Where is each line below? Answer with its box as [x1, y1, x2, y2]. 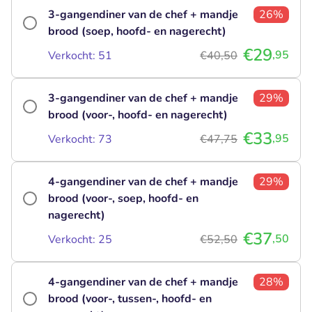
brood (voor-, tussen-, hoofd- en [48, 290, 212, 306]
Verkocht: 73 [48, 131, 112, 147]
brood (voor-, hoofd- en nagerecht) [48, 107, 228, 123]
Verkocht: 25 [48, 231, 112, 247]
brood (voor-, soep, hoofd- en [48, 190, 198, 206]
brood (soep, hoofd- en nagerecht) [48, 23, 226, 39]
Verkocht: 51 [48, 47, 112, 63]
